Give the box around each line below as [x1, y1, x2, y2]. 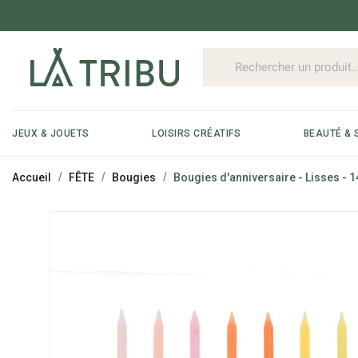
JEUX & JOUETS [12, 128, 89, 139]
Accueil [12, 171, 51, 184]
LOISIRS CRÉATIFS [152, 128, 241, 139]
